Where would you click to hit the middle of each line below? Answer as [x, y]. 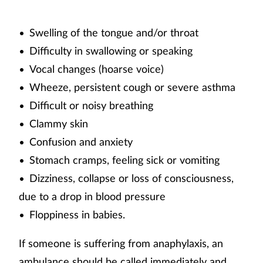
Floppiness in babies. [77, 215]
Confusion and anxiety [81, 142]
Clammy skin [59, 124]
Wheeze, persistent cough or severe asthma [132, 87]
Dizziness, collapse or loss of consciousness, [131, 178]
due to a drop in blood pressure [92, 196]
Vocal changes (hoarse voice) [97, 69]
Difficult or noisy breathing [91, 105]
